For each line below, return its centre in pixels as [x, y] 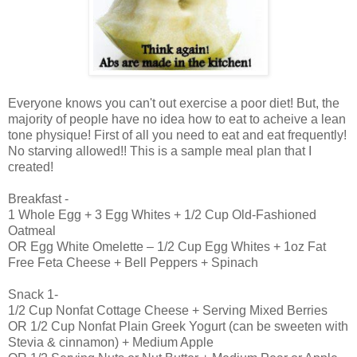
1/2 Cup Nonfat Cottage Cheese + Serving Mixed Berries [168, 311]
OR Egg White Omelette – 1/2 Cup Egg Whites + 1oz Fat [167, 247]
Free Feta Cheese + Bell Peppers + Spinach [133, 263]
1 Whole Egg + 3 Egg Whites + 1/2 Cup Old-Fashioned [162, 215]
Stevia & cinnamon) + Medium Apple [111, 343]
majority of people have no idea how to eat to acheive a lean [177, 120]
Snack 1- [33, 295]
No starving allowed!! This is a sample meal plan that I [160, 151]
